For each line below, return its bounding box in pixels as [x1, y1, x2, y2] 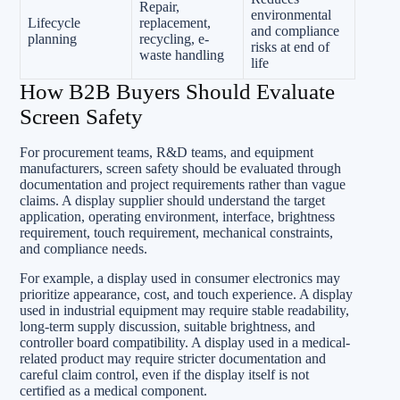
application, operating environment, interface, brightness [20, 209, 335, 224]
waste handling [139, 46, 224, 62]
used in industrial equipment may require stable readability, [20, 303, 349, 318]
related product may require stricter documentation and [20, 351, 326, 366]
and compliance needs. [20, 241, 147, 256]
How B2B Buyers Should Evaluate [20, 79, 335, 104]
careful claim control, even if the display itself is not [20, 367, 309, 382]
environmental [251, 6, 331, 22]
